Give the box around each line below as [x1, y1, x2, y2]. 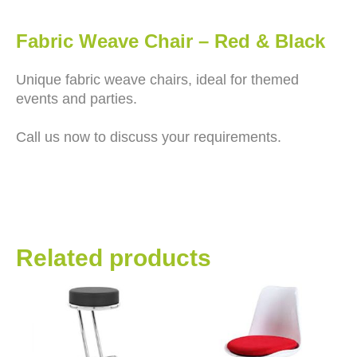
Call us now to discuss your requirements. [16, 129, 281, 145]
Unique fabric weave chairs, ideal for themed [16, 72, 299, 88]
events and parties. [16, 91, 137, 107]
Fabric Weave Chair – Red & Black [16, 30, 325, 52]
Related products [16, 245, 211, 271]
